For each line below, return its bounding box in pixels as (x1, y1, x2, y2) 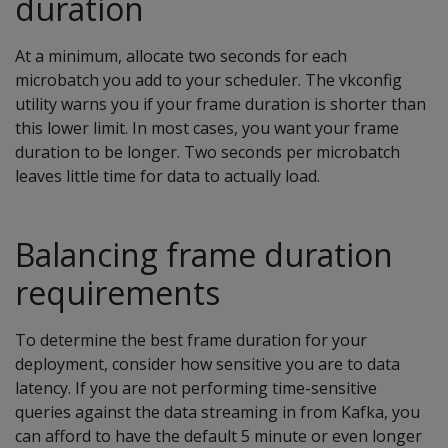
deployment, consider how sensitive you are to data (15, 353, 400, 376)
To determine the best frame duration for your (15, 329, 367, 352)
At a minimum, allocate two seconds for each (15, 45, 347, 68)
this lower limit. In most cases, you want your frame (15, 117, 399, 140)
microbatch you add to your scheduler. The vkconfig (15, 69, 402, 92)
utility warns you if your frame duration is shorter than (15, 93, 426, 116)
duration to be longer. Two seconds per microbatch (15, 141, 400, 164)
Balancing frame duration (15, 233, 393, 277)
